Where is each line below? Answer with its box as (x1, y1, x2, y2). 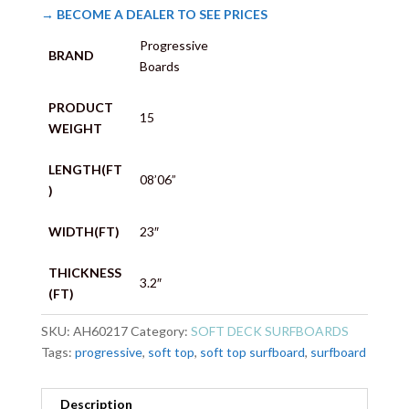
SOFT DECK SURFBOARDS (190, 323, 349, 340)
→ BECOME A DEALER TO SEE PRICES (40, 6, 267, 23)
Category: (130, 323, 191, 340)
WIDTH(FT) (48, 224, 120, 240)
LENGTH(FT (48, 162, 122, 178)
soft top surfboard (199, 344, 305, 361)
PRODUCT (48, 100, 113, 116)
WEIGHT (48, 121, 102, 137)
